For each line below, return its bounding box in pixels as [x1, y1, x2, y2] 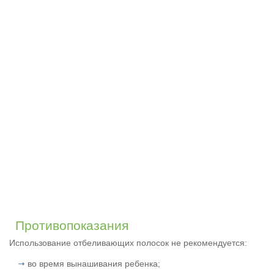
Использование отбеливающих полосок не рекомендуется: [9, 238, 247, 248]
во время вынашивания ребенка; [28, 259, 160, 269]
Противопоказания [15, 218, 128, 233]
